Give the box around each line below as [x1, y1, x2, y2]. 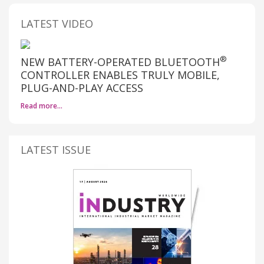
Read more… [21, 100, 62, 111]
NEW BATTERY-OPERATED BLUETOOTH [21, 54, 220, 69]
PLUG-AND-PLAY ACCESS [21, 80, 143, 95]
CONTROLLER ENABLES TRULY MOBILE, [21, 67, 220, 82]
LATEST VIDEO [21, 16, 93, 31]
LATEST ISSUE [21, 142, 91, 157]
